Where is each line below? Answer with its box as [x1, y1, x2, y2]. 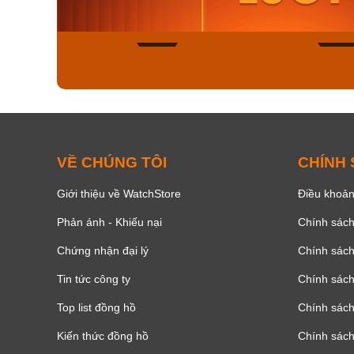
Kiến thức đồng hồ [57, 329, 149, 342]
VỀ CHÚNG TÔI [57, 153, 167, 171]
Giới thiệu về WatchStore [57, 186, 181, 200]
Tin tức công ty [57, 272, 130, 285]
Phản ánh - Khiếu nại [57, 215, 162, 228]
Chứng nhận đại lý [57, 243, 149, 257]
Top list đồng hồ [57, 300, 136, 314]
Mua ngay [138, 3, 184, 15]
